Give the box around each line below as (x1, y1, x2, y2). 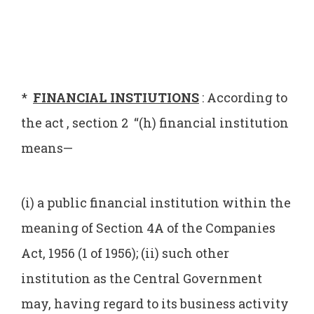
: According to (199, 89, 287, 107)
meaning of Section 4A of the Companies (21, 219, 275, 236)
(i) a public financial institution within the (21, 193, 291, 211)
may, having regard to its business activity (21, 294, 289, 312)
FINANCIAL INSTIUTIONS (33, 89, 199, 107)
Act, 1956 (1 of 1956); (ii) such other (21, 244, 229, 261)
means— (21, 139, 73, 157)
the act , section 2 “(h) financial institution (21, 114, 289, 132)
